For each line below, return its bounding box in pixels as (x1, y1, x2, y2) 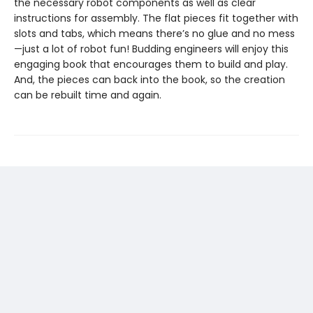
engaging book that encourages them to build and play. (14, 57, 288, 71)
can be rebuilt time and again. (14, 88, 161, 102)
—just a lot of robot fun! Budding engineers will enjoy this (14, 42, 289, 56)
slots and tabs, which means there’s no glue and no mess (14, 27, 295, 41)
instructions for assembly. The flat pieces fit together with (14, 11, 298, 25)
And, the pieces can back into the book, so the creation (14, 73, 285, 87)
